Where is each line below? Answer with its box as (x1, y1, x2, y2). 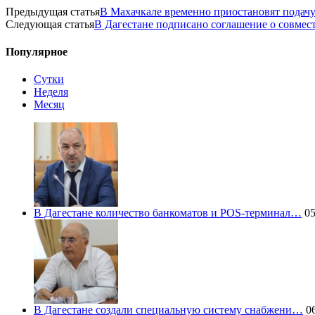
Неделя (34, 86, 68, 98)
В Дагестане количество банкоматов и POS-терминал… (34, 207, 302, 219)
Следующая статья (6, 18, 94, 30)
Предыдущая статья (6, 5, 100, 18)
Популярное (6, 46, 67, 58)
